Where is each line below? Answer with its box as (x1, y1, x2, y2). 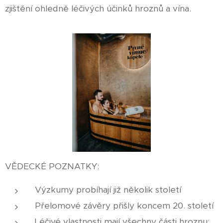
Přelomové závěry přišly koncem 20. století (35, 200, 214, 212)
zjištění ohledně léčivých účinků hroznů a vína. (5, 3, 191, 14)
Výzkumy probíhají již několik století (35, 184, 181, 196)
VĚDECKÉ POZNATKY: (5, 161, 99, 172)
